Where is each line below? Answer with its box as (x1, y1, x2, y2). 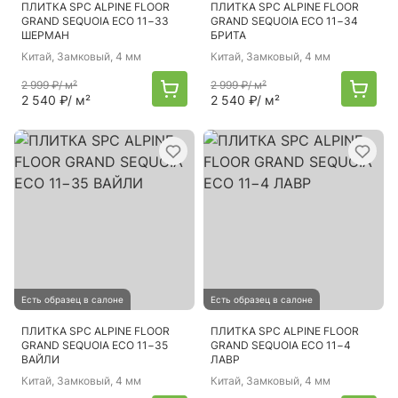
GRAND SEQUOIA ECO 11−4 (211, 338, 351, 352)
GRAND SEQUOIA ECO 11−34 (211, 14, 358, 28)
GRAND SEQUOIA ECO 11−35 (21, 338, 168, 352)
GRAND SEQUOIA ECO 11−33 (21, 14, 169, 28)
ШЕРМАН (21, 28, 69, 42)
